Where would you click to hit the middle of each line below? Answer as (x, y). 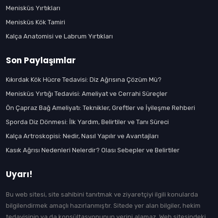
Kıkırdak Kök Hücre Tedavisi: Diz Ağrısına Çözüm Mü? (84, 79)
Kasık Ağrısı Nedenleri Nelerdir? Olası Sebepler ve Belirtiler (93, 150)
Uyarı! (19, 174)
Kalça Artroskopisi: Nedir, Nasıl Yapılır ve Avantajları (82, 136)
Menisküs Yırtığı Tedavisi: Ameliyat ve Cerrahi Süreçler (87, 93)
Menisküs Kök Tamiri (36, 22)
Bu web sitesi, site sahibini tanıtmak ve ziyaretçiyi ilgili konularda (102, 194)
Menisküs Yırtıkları (33, 8)
